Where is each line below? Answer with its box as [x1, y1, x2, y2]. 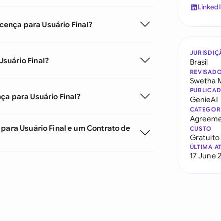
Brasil [189, 57, 208, 67]
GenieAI [189, 95, 218, 104]
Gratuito [189, 133, 220, 142]
